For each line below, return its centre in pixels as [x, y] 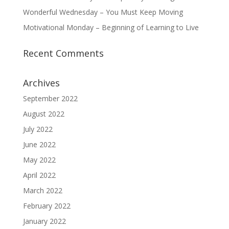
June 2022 [39, 144]
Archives [41, 83]
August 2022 [43, 114]
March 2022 [42, 190]
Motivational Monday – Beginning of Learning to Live [111, 27]
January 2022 [44, 221]
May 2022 [39, 160]
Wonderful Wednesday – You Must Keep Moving [103, 12]
